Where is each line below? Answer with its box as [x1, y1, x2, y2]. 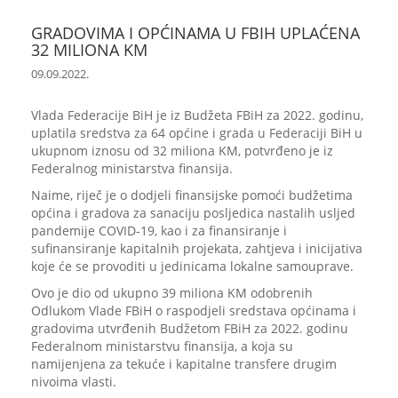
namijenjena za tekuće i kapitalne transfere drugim [31, 355, 337, 372]
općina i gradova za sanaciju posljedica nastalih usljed [31, 204, 355, 221]
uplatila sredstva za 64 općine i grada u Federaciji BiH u [31, 124, 362, 141]
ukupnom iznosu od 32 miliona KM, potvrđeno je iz [31, 142, 333, 159]
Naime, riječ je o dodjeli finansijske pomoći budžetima [31, 187, 353, 203]
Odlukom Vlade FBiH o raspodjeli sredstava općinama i [31, 302, 356, 319]
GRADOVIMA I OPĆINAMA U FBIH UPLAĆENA [31, 22, 360, 44]
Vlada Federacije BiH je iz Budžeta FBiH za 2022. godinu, [31, 107, 363, 123]
